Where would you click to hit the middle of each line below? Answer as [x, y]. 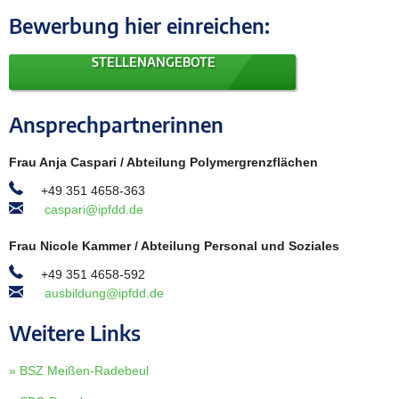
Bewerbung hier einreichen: [139, 25]
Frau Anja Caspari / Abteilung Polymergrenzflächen [163, 162]
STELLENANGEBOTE [152, 61]
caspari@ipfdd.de [94, 209]
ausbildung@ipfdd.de [104, 293]
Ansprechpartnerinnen [116, 124]
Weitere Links [75, 333]
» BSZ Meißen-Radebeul [79, 371]
